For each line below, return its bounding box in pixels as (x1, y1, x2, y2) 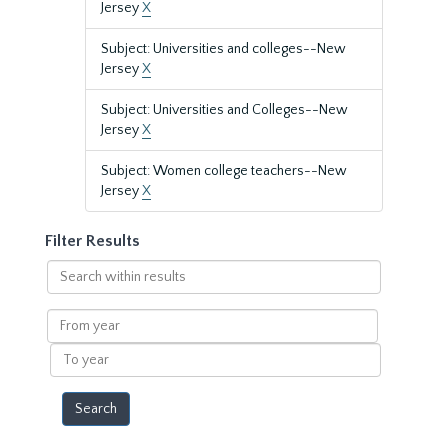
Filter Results (45, 232, 140, 250)
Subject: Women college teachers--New (101, 163, 347, 179)
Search (45, 261, 90, 277)
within (45, 281, 87, 297)
